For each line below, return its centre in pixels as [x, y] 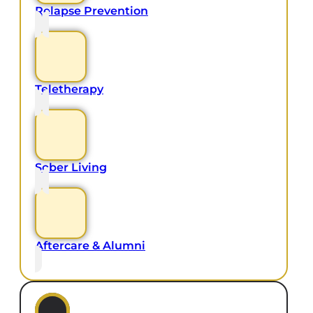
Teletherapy [69, 89]
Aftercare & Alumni [90, 246]
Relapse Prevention [92, 11]
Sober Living [71, 168]
